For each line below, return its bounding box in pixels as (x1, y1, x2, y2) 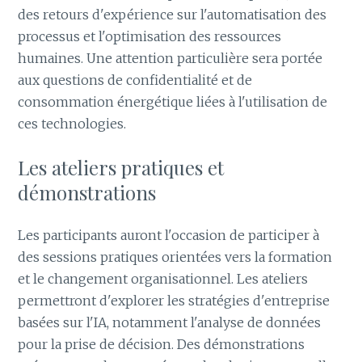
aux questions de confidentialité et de (18, 71, 253, 88)
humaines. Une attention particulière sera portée (18, 49, 323, 66)
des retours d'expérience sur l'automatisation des (18, 6, 327, 23)
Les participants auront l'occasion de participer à (18, 227, 320, 244)
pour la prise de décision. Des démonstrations (18, 336, 305, 353)
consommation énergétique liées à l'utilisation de (18, 93, 328, 110)
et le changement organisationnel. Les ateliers (18, 271, 309, 288)
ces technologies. (18, 115, 127, 132)
